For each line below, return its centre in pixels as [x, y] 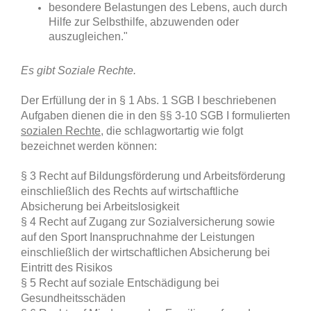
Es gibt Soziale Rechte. [78, 71]
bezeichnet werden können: [89, 146]
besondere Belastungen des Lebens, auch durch [168, 8]
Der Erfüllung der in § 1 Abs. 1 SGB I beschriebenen [149, 101]
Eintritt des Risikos [67, 268]
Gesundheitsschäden [73, 299]
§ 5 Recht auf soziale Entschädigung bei [120, 283]
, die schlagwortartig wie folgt [172, 131]
